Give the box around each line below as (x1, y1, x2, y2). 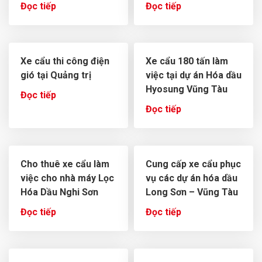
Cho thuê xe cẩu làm (20, 158, 109, 170)
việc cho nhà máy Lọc (20, 173, 114, 184)
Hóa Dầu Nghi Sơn (20, 187, 98, 198)
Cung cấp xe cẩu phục (146, 158, 241, 170)
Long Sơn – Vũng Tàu (146, 187, 238, 198)
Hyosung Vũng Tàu (146, 84, 227, 95)
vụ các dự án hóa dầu (146, 173, 237, 184)
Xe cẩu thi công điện (20, 56, 109, 67)
